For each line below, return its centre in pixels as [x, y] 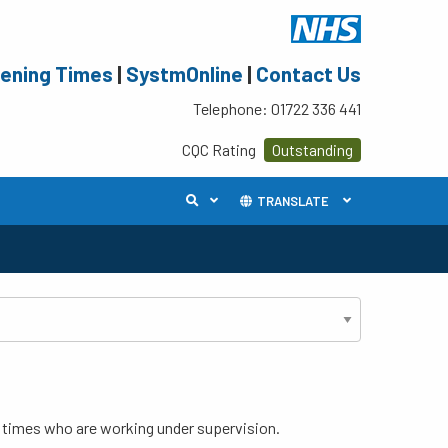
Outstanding [312, 149]
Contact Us [308, 73]
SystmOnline [184, 73]
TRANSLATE [291, 201]
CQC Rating [221, 149]
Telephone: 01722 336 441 [277, 108]
